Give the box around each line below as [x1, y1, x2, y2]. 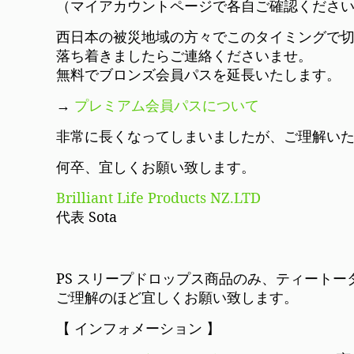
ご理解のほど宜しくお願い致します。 [56, 288, 299, 307]
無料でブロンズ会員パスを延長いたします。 [56, 65, 341, 84]
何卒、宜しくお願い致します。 [56, 157, 256, 176]
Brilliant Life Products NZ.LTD [56, 188, 262, 207]
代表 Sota [56, 207, 118, 226]
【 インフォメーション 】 [56, 318, 221, 337]
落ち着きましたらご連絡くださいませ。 [56, 46, 313, 65]
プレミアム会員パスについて [74, 96, 260, 115]
